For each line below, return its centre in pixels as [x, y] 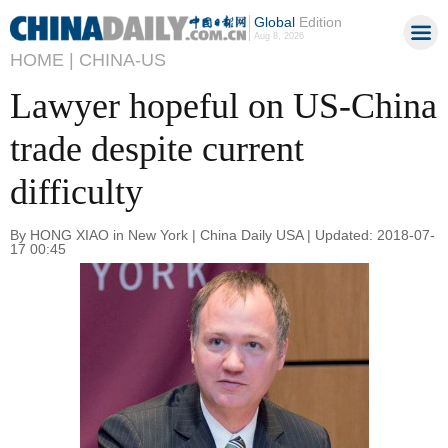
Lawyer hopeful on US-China [223, 106]
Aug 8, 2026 [278, 36]
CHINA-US [122, 60]
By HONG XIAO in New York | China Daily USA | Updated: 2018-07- [222, 234]
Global [274, 22]
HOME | [42, 60]
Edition [318, 22]
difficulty [76, 192]
